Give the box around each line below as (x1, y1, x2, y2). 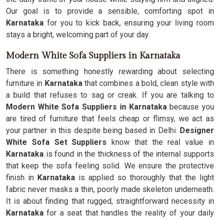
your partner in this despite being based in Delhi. (6, 126, 180, 135)
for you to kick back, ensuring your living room (47, 18, 215, 27)
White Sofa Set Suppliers (6, 137, 112, 147)
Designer (180, 126, 214, 135)
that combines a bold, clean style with (82, 79, 215, 88)
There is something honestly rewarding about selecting (6, 67, 214, 76)
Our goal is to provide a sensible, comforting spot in (6, 6, 214, 16)
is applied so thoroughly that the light (75, 173, 214, 182)
